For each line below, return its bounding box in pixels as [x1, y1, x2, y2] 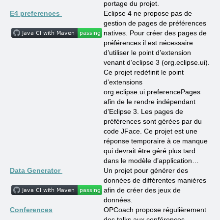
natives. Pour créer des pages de [104, 29, 207, 37]
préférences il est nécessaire [104, 39, 193, 47]
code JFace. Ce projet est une [104, 127, 197, 135]
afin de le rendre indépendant [104, 98, 195, 106]
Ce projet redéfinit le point [104, 68, 184, 76]
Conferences [10, 206, 53, 214]
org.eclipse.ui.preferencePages [104, 88, 200, 96]
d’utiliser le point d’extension [104, 49, 191, 56]
